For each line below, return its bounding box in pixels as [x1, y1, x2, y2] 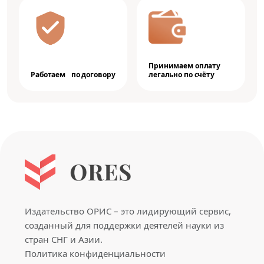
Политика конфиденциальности [25, 247, 166, 259]
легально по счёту [148, 70, 214, 80]
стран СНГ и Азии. [25, 233, 103, 245]
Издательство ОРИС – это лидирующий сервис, [25, 205, 231, 217]
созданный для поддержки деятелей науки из [25, 219, 224, 231]
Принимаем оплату [148, 61, 221, 71]
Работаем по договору [31, 70, 115, 80]
